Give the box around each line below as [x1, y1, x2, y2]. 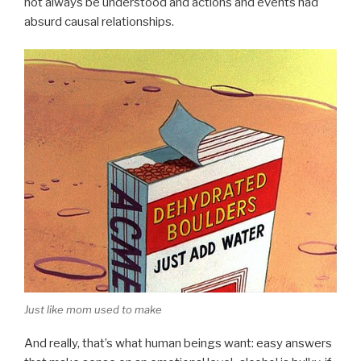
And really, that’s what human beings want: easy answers [24, 336, 332, 351]
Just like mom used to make [24, 302, 162, 316]
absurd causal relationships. [24, 14, 174, 29]
